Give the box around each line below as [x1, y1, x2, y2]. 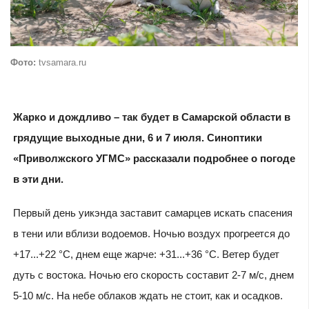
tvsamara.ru [36, 57, 86, 68]
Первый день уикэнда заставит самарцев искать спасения [12, 207, 292, 219]
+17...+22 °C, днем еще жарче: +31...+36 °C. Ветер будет [12, 248, 279, 261]
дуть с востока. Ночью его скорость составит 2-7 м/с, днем [12, 269, 294, 281]
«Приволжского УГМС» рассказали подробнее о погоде [12, 152, 295, 165]
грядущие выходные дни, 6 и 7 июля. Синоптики [12, 132, 262, 144]
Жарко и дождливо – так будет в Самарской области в [12, 111, 290, 123]
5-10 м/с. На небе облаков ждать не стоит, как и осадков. [12, 290, 283, 302]
